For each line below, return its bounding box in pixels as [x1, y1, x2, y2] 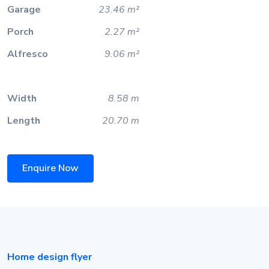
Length [7, 113, 40, 127]
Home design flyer [7, 250, 92, 264]
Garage [7, 2, 41, 16]
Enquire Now [22, 162, 79, 175]
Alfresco [7, 47, 48, 61]
